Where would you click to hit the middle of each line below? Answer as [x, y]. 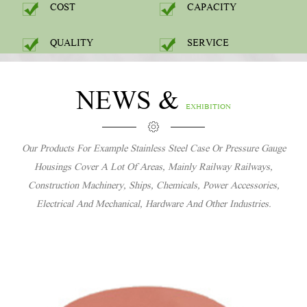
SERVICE [208, 44]
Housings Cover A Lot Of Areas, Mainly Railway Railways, [153, 168]
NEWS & [131, 103]
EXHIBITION [208, 108]
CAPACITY [212, 9]
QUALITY [72, 44]
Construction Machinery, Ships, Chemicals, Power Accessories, [153, 187]
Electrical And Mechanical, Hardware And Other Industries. [153, 205]
